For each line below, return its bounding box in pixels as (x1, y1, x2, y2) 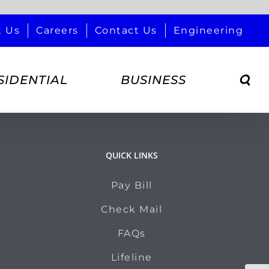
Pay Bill (110, 180, 153, 191)
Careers (36, 25, 79, 36)
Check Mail (101, 204, 163, 215)
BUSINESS (121, 72, 186, 87)
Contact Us (94, 25, 157, 36)
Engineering (173, 25, 243, 36)
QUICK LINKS (105, 150, 158, 161)
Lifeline (110, 252, 153, 263)
